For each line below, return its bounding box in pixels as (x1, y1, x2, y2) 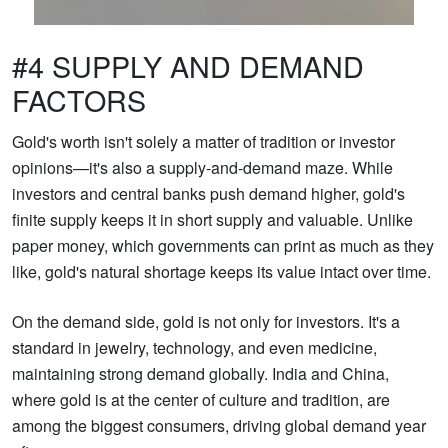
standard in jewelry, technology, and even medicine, (12, 336, 377, 360)
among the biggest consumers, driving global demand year (12, 414, 426, 438)
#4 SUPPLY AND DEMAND (12, 45, 364, 87)
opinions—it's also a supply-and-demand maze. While (12, 156, 393, 180)
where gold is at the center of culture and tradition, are (12, 388, 390, 412)
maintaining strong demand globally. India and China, (12, 362, 389, 386)
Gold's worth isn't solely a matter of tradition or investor (12, 130, 395, 154)
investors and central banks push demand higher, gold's (12, 182, 405, 206)
